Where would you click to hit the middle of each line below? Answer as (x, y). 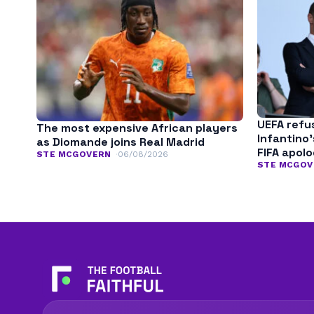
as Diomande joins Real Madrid (121, 142)
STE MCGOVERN (74, 154)
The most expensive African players (137, 128)
